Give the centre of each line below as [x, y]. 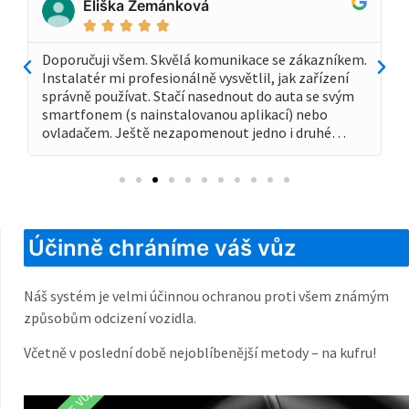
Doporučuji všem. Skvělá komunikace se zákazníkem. [205, 59]
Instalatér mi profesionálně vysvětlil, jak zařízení [196, 77]
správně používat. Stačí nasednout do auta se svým [199, 95]
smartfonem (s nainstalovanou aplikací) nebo [185, 114]
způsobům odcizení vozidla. [110, 317]
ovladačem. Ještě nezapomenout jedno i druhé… [194, 132]
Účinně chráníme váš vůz [162, 247]
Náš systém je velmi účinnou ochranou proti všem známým [206, 295]
